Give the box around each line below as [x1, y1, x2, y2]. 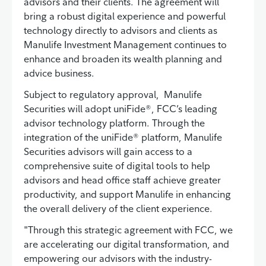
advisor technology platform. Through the [24, 117, 205, 129]
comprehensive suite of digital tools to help [24, 160, 210, 172]
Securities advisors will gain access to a [24, 145, 192, 158]
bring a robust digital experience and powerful [24, 10, 226, 23]
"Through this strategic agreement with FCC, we [24, 224, 233, 236]
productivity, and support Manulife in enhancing [24, 188, 231, 201]
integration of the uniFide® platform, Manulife [24, 131, 222, 144]
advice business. [24, 67, 94, 80]
